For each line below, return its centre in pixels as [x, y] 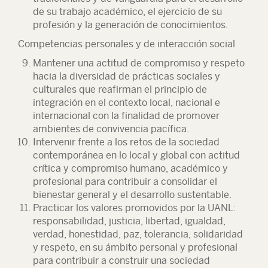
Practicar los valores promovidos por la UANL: [134, 208]
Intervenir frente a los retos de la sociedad [126, 142]
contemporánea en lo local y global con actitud [136, 155]
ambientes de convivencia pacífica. [111, 129]
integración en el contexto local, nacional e [127, 103]
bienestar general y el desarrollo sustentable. [132, 195]
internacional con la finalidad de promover [126, 116]
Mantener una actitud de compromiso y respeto [139, 63]
